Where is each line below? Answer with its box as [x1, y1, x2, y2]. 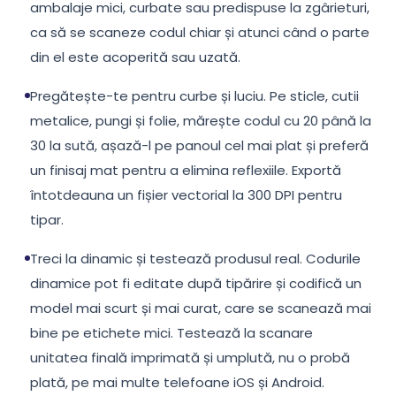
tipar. [30, 210, 64, 229]
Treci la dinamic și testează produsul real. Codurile [30, 249, 361, 268]
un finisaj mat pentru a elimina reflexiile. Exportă [30, 161, 341, 179]
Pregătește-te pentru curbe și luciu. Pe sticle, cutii [30, 87, 359, 105]
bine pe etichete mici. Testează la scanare [30, 324, 313, 342]
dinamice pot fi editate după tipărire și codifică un [30, 274, 362, 293]
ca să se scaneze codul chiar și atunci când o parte [30, 23, 369, 42]
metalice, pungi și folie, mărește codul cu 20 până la [30, 111, 371, 130]
